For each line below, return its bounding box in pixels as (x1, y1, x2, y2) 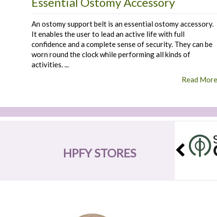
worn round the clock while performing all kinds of (31, 49, 190, 59)
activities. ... (31, 60, 69, 69)
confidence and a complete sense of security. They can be (31, 39, 213, 48)
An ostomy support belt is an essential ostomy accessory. (31, 19, 214, 28)
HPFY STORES (63, 145, 136, 160)
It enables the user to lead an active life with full (31, 29, 185, 38)
